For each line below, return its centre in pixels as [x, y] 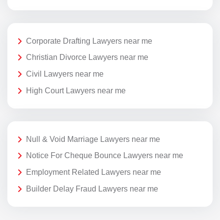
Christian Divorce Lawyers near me [87, 57]
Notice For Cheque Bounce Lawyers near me [105, 156]
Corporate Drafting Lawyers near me [89, 41]
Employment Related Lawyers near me [94, 172]
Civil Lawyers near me [65, 74]
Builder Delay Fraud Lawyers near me [92, 189]
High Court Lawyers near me [76, 90]
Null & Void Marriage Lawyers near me [93, 139]
